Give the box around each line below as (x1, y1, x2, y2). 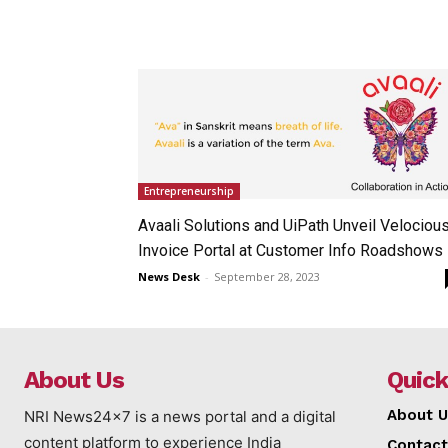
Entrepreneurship (144, 183, 234, 198)
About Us (24, 365, 124, 394)
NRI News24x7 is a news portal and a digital (24, 406, 336, 426)
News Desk (138, 268, 200, 284)
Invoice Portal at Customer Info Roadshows (138, 240, 443, 260)
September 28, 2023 (214, 268, 320, 284)
